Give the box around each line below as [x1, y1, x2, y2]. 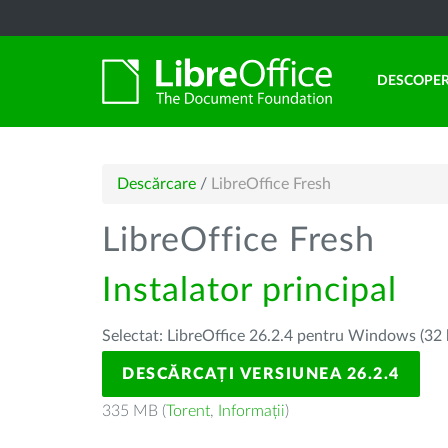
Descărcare [117, 176, 196, 192]
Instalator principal [102, 274, 397, 308]
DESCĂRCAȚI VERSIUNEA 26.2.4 [122, 366, 400, 382]
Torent [166, 403, 210, 419]
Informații [218, 403, 285, 419]
